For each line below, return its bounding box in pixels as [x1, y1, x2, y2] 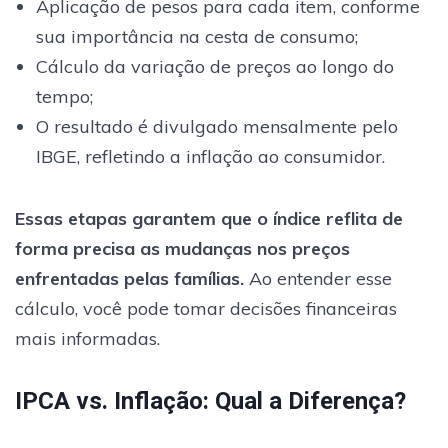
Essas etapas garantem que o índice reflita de [15, 206, 403, 230]
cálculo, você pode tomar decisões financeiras [15, 296, 397, 320]
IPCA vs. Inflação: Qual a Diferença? [15, 386, 406, 415]
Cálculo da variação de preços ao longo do [35, 54, 394, 78]
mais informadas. [15, 326, 160, 350]
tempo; [35, 84, 93, 108]
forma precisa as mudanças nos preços [15, 236, 350, 260]
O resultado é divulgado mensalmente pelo [35, 114, 398, 138]
